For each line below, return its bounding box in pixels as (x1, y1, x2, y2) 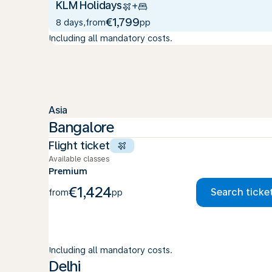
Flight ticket (49, 139, 110, 152)
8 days (56, 18, 83, 27)
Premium (49, 166, 87, 176)
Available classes (49, 155, 109, 163)
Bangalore (49, 118, 114, 136)
